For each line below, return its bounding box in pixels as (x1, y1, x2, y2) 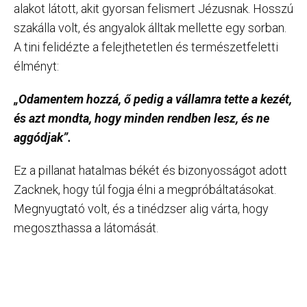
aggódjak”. (14, 130, 71, 145)
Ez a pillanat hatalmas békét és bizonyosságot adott (14, 162, 287, 177)
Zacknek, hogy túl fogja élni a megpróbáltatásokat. (14, 182, 276, 197)
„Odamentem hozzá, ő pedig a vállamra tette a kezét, (14, 91, 292, 106)
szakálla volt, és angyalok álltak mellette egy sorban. (14, 20, 286, 35)
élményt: (14, 58, 59, 73)
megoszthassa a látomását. (14, 220, 158, 235)
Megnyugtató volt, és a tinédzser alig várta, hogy (14, 201, 269, 216)
